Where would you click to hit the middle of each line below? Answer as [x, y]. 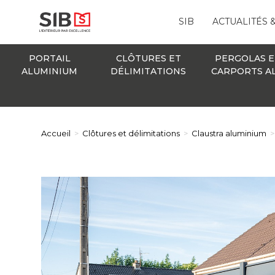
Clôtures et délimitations [131, 133]
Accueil [56, 133]
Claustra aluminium [229, 133]
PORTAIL [49, 58]
